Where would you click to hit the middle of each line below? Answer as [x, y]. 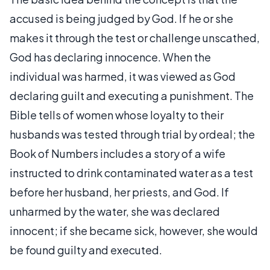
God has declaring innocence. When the [110, 57]
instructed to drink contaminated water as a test [131, 172]
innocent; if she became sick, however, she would [134, 230]
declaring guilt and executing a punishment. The [132, 95]
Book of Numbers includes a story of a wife [118, 153]
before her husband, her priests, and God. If [119, 192]
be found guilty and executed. [86, 250]
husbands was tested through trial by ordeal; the [132, 134]
